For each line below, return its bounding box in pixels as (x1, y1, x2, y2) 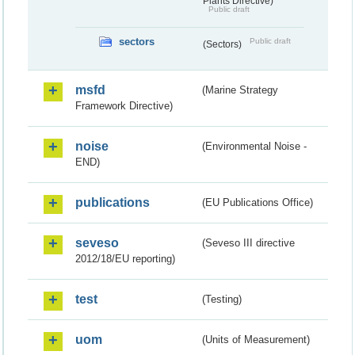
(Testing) (202, 293, 242, 306)
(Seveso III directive (202, 237, 296, 250)
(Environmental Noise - (202, 140, 307, 153)
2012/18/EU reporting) (75, 253, 175, 265)
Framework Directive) (75, 100, 173, 113)
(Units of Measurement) (202, 334, 311, 346)
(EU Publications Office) (202, 197, 314, 209)
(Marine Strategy (202, 84, 279, 97)
